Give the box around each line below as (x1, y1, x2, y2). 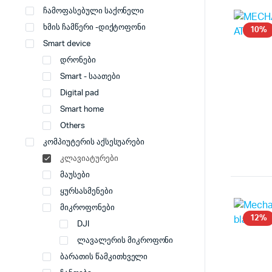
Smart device (43, 40, 90, 48)
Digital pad (60, 89, 99, 97)
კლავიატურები (60, 155, 118, 163)
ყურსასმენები (60, 188, 113, 195)
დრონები (60, 56, 96, 64)
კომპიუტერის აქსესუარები (43, 138, 145, 146)
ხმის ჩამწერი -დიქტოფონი (43, 24, 146, 32)
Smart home (60, 106, 104, 114)
